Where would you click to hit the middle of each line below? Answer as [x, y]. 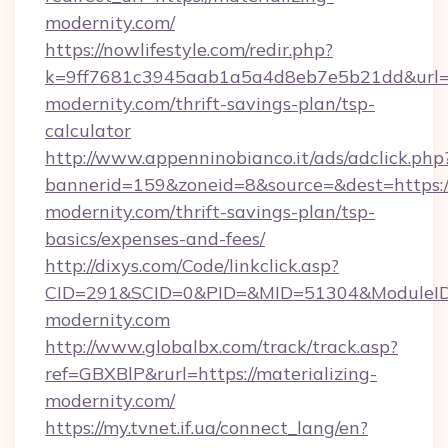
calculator [88, 130]
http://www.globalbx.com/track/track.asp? [221, 346]
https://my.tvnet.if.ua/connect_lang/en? [206, 427]
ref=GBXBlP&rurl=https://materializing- [211, 373]
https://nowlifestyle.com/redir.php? [189, 49]
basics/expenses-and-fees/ [155, 238]
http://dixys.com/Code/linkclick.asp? [192, 265]
